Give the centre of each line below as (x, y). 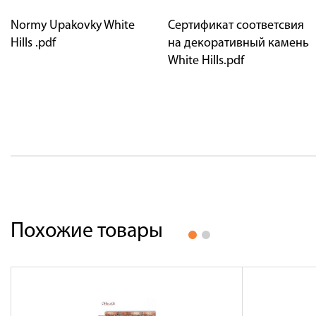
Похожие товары (87, 232)
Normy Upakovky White (73, 26)
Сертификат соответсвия (236, 26)
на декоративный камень (238, 43)
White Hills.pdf (206, 61)
